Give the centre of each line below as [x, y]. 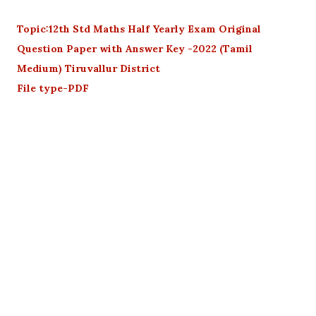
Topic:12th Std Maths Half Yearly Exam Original [139, 29]
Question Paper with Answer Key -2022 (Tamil [135, 48]
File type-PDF [53, 88]
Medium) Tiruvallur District [90, 68]
